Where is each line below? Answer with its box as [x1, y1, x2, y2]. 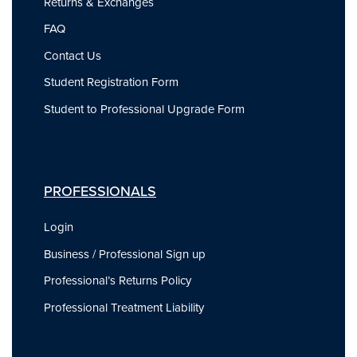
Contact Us [44, 48, 101, 63]
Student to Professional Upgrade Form [44, 102, 245, 117]
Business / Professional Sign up [44, 246, 206, 261]
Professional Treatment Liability [44, 300, 204, 315]
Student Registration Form [44, 75, 178, 90]
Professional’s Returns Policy [44, 273, 191, 288]
